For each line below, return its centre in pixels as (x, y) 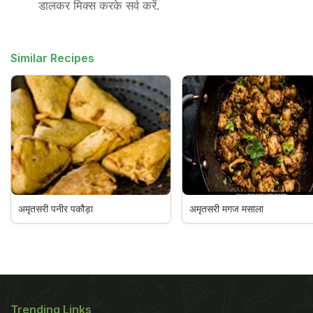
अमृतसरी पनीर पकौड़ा (56, 208)
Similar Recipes (52, 58)
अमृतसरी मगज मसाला (226, 208)
